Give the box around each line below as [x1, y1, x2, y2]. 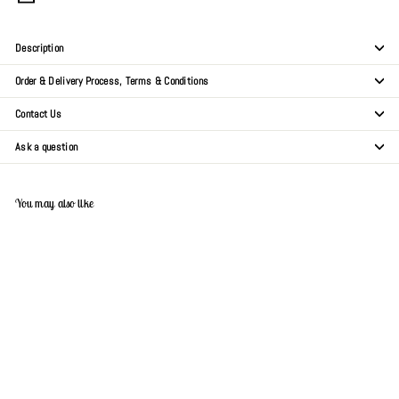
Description [15, 40, 64, 55]
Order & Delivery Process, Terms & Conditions [15, 73, 209, 88]
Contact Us [15, 106, 61, 121]
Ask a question [15, 139, 78, 154]
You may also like [15, 195, 94, 211]
